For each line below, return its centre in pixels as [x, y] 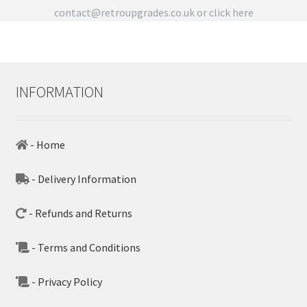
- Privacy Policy [65, 281]
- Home [46, 144]
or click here [224, 13]
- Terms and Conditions [85, 247]
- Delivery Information [83, 179]
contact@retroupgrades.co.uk [124, 13]
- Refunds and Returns [79, 213]
